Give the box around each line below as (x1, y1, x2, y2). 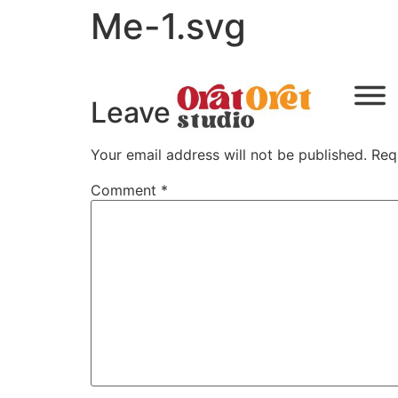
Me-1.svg (91, 4, 246, 48)
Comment (91, 181, 161, 200)
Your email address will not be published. (91, 146, 367, 164)
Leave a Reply (91, 95, 277, 131)
